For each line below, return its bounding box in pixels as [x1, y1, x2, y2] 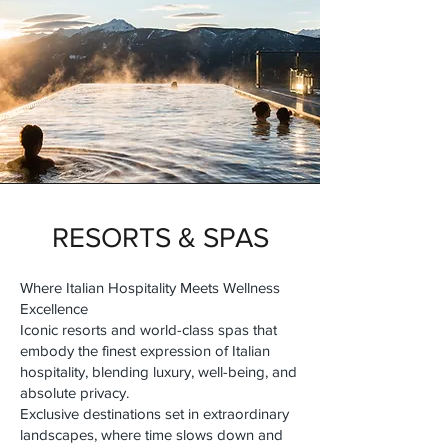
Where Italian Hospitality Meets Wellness [20, 278, 280, 296]
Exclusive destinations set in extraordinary [20, 404, 289, 422]
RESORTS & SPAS [51, 221, 269, 253]
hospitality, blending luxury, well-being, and [20, 362, 297, 380]
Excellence [20, 299, 88, 317]
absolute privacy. [20, 383, 129, 401]
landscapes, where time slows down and [20, 425, 283, 443]
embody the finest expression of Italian [20, 341, 270, 359]
